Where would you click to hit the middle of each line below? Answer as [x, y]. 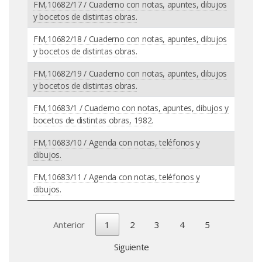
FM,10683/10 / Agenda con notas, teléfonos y [117, 142]
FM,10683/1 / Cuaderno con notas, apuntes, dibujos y [131, 108]
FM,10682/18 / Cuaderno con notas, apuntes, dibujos [130, 39]
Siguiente [132, 247]
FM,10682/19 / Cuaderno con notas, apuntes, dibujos [130, 73]
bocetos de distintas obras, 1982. [94, 120]
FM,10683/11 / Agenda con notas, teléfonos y [117, 177]
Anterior [69, 224]
